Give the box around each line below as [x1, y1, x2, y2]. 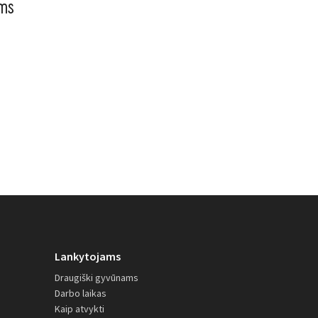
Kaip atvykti [55, 302, 104, 315]
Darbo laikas [55, 287, 106, 300]
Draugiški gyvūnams [55, 271, 138, 284]
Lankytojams [55, 249, 121, 263]
